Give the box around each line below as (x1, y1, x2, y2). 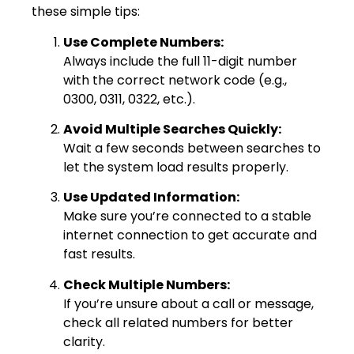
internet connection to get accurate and (63, 226, 317, 245)
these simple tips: (32, 2, 140, 21)
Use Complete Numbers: (63, 32, 224, 51)
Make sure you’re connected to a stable (63, 207, 311, 226)
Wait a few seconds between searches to (63, 138, 321, 157)
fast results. (63, 245, 135, 264)
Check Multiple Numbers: (63, 275, 230, 294)
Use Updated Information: (63, 188, 239, 207)
